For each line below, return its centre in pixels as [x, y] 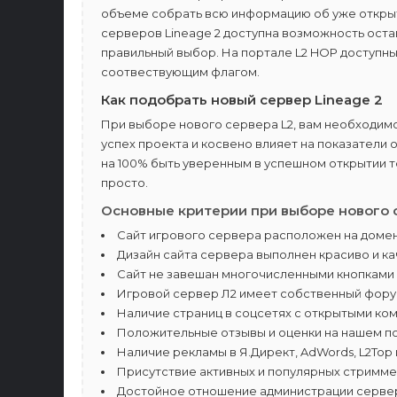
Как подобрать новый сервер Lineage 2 [242, 100]
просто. [125, 183]
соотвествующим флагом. [180, 72]
